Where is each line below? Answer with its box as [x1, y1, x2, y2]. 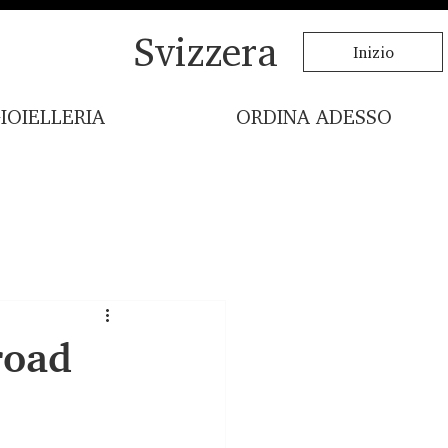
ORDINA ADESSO [236, 104, 392, 130]
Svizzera [133, 26, 278, 76]
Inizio [352, 41, 394, 62]
